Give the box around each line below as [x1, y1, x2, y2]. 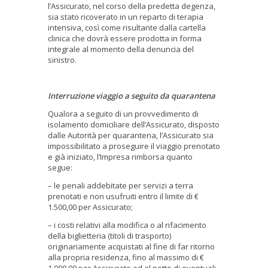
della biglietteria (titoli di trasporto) [48, 230, 171, 241]
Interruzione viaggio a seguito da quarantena [48, 90, 217, 101]
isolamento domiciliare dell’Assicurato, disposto [48, 118, 220, 130]
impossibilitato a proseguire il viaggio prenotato [48, 140, 220, 151]
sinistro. [48, 54, 78, 65]
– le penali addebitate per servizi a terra [48, 179, 193, 191]
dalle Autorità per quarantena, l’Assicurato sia [48, 129, 214, 141]
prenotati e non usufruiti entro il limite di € [48, 190, 199, 202]
